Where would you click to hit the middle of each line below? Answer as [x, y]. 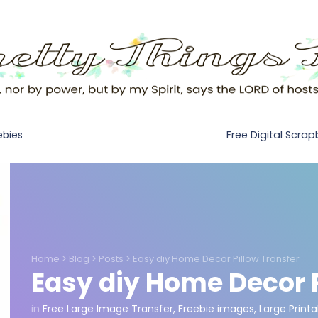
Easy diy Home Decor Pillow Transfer [216, 258]
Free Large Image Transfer [108, 308]
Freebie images [216, 308]
